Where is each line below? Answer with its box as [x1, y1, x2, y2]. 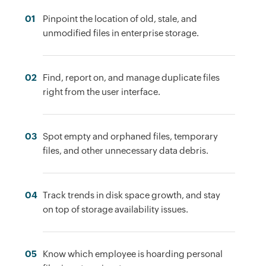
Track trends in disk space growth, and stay [43, 189, 221, 200]
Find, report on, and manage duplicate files [43, 72, 220, 83]
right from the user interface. [43, 86, 161, 97]
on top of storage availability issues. [43, 204, 189, 214]
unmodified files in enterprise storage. [43, 27, 199, 38]
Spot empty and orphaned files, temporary [43, 131, 218, 141]
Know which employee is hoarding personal [43, 248, 223, 259]
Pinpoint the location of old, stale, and [43, 13, 198, 24]
